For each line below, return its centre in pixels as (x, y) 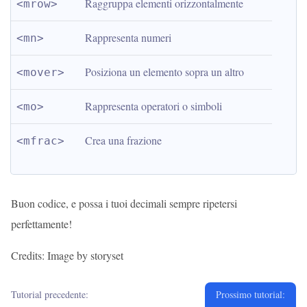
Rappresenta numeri (128, 37)
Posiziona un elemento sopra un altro (164, 72)
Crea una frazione (123, 140)
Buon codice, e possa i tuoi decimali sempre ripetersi (124, 203)
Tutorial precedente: (50, 294)
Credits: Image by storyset (67, 255)
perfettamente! (41, 224)
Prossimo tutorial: (250, 294)
